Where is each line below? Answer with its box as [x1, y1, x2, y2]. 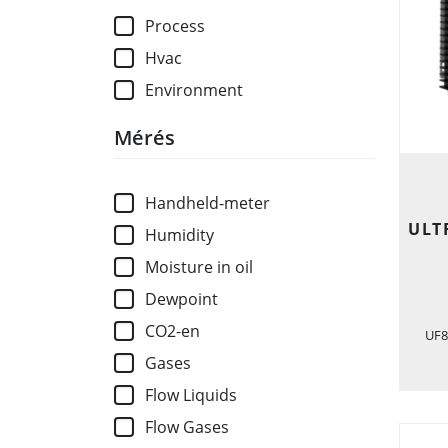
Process [145, 15, 206, 38]
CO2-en [145, 320, 201, 343]
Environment [145, 79, 244, 102]
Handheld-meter [145, 192, 271, 215]
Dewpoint [145, 288, 219, 311]
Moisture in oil [145, 256, 254, 279]
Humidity [145, 224, 215, 247]
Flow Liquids [145, 384, 238, 407]
